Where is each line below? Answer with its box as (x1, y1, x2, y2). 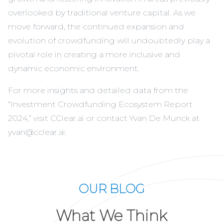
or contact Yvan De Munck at (84, 113, 200, 123)
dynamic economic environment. (8, 64, 139, 74)
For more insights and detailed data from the (8, 86, 188, 96)
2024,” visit (8, 113, 50, 123)
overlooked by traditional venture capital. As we (8, 8, 196, 18)
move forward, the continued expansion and (8, 22, 184, 32)
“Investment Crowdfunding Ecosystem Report (8, 100, 193, 110)
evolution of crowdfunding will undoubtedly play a (8, 36, 210, 46)
